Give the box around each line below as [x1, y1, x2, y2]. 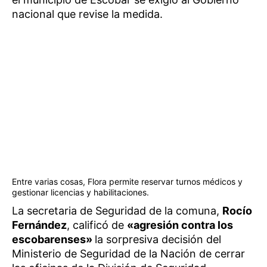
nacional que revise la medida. [12, 8, 163, 20]
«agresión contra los [127, 218, 233, 231]
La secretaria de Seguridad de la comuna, [12, 204, 222, 217]
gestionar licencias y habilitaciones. [12, 187, 149, 197]
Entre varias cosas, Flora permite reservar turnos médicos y [12, 176, 243, 187]
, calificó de [67, 218, 127, 231]
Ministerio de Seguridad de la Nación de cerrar [12, 247, 245, 260]
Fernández [12, 218, 67, 231]
